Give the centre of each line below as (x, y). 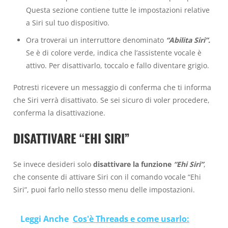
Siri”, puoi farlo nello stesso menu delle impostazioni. (104, 189)
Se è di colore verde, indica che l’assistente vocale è (113, 53)
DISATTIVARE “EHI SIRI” (72, 138)
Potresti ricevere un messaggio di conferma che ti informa (112, 87)
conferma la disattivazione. (59, 112)
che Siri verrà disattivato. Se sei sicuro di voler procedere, (111, 100)
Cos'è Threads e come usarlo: (131, 219)
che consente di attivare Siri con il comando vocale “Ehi (107, 177)
